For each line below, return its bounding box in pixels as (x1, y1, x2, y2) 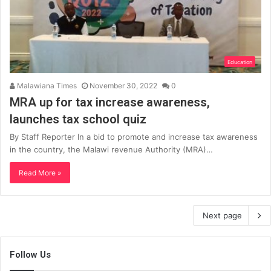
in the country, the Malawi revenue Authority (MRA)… (10, 144, 213, 154)
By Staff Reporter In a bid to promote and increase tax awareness (10, 131, 258, 142)
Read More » (19, 168, 61, 177)
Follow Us (10, 249, 51, 260)
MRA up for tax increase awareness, (10, 94, 210, 109)
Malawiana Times (15, 80, 77, 90)
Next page (203, 210, 242, 220)
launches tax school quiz (10, 111, 146, 126)
